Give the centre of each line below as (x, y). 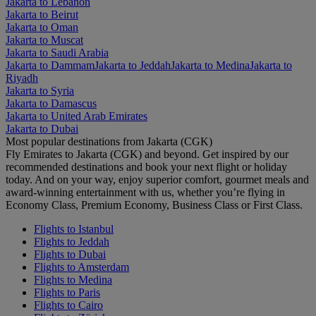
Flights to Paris (67, 292)
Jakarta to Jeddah (133, 65)
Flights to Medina (73, 279)
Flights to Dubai (70, 254)
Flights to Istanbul (74, 229)
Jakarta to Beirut (42, 14)
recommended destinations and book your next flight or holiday (146, 166)
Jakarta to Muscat (44, 39)
